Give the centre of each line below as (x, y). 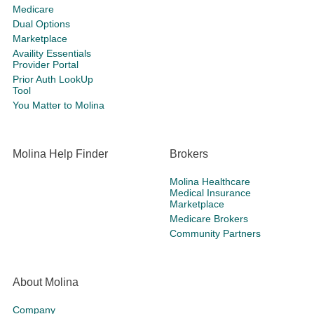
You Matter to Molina (59, 105)
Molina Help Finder (60, 154)
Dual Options (41, 24)
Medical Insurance (210, 193)
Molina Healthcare (210, 182)
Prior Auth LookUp (53, 80)
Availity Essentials (52, 54)
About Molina (46, 282)
